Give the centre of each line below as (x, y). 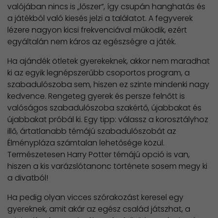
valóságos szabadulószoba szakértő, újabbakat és (104, 108)
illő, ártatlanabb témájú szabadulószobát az (92, 131)
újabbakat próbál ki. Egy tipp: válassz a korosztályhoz (108, 119)
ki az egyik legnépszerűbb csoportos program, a (99, 73)
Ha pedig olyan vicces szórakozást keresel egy (95, 197)
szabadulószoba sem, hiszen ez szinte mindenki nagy (108, 84)
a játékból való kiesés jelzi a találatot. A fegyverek (100, 18)
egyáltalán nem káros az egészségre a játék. (92, 41)
